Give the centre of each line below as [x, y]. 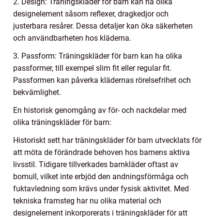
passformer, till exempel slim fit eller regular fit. [92, 68]
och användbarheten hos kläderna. [72, 38]
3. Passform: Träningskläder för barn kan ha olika [98, 56]
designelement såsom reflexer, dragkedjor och [91, 14]
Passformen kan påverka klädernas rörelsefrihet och [102, 80]
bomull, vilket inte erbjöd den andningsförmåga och [101, 177]
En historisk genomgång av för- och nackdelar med [100, 110]
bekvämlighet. [37, 93]
